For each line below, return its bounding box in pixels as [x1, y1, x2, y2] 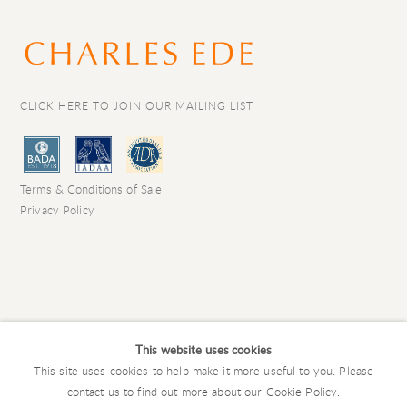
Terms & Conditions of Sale [20, 181, 163, 197]
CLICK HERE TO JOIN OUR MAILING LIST [20, 98, 253, 113]
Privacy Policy [20, 202, 94, 218]
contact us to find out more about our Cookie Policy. [66, 383, 341, 400]
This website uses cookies [134, 342, 273, 358]
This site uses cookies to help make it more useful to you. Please [33, 362, 374, 379]
